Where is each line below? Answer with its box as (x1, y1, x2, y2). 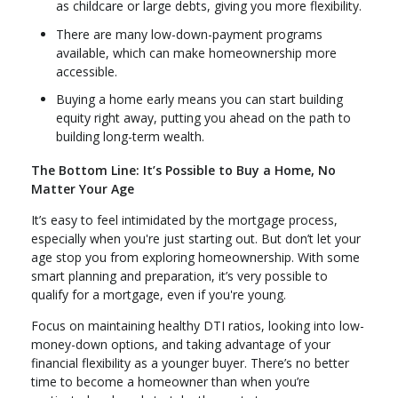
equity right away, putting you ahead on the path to (56, 109, 351, 127)
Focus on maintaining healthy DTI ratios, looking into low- (31, 316, 364, 334)
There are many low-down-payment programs (56, 25, 322, 43)
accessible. (56, 62, 117, 80)
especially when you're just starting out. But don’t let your (31, 229, 361, 247)
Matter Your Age (31, 179, 134, 197)
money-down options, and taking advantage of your (31, 335, 330, 353)
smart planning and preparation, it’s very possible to (31, 267, 328, 284)
